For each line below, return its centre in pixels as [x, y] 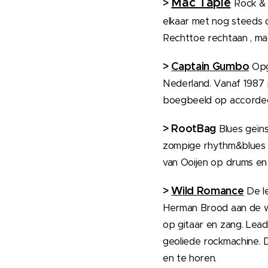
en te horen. [191, 258]
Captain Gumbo [210, 66]
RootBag [194, 129]
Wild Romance [208, 191]
